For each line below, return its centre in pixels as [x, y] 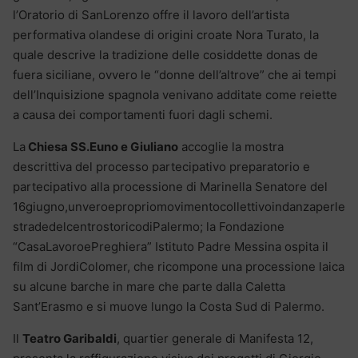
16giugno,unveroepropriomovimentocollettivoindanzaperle [179, 207]
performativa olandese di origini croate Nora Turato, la [166, 35]
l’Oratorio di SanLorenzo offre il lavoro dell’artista [151, 15]
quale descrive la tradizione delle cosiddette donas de [165, 55]
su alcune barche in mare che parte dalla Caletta [149, 287]
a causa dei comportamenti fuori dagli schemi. [143, 115]
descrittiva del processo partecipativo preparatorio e [161, 167]
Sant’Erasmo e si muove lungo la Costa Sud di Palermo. [169, 307]
